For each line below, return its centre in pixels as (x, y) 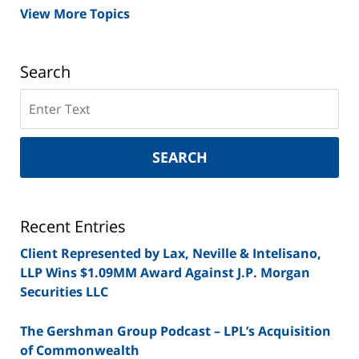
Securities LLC (64, 291)
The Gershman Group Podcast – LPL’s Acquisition (175, 331)
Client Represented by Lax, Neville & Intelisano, (171, 253)
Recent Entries (73, 226)
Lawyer (42, 194)
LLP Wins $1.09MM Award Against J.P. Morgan (165, 272)
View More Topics (75, 13)
